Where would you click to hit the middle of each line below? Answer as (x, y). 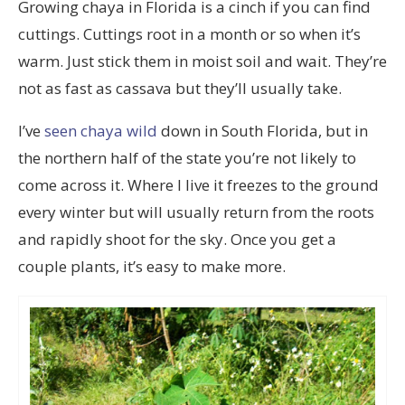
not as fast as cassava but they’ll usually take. (180, 88)
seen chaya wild (101, 130)
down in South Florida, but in (263, 130)
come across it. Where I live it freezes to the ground (198, 184)
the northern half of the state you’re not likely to (187, 157)
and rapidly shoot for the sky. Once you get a (177, 239)
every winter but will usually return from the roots (196, 212)
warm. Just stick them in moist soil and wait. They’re (202, 61)
